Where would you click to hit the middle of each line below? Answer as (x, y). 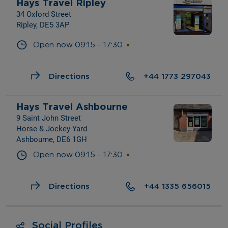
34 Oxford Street (44, 15)
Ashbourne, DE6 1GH (52, 140)
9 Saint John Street (49, 118)
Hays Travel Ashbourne (72, 107)
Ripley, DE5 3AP (43, 25)
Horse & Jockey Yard (52, 129)
